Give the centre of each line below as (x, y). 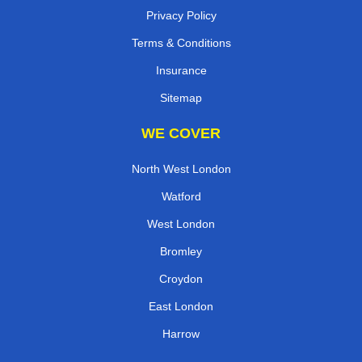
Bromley (181, 251)
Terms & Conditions (181, 42)
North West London (181, 168)
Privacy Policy (181, 15)
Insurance (181, 70)
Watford (181, 196)
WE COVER (181, 133)
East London (181, 306)
